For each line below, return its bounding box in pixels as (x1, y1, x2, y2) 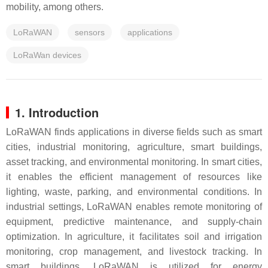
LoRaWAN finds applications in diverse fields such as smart (6, 127, 262, 137)
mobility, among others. (6, 2, 106, 12)
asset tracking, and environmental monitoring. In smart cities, (6, 157, 262, 167)
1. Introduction (15, 103, 99, 121)
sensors (75, 28, 105, 37)
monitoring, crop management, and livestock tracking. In (6, 246, 262, 257)
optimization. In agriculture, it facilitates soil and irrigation (6, 232, 262, 242)
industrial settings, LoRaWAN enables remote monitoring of (6, 202, 262, 212)
